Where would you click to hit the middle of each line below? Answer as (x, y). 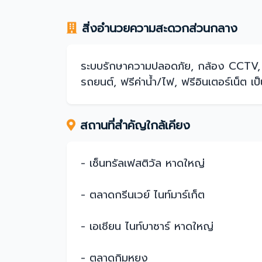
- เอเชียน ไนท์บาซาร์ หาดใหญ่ (147, 226)
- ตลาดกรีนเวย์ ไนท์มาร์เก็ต (143, 195)
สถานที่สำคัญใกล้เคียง (135, 125)
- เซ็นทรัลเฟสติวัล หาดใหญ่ (143, 163)
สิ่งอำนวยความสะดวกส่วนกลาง (160, 28)
